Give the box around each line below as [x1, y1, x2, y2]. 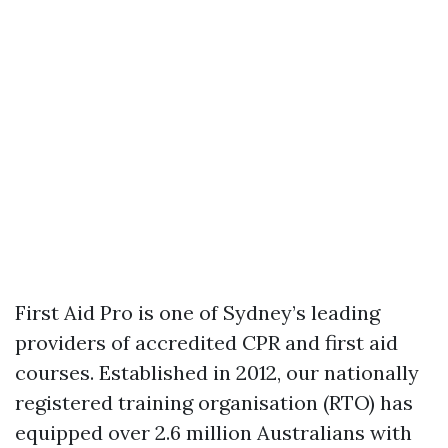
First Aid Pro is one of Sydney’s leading [15, 300, 380, 326]
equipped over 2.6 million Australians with [15, 420, 412, 446]
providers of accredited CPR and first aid [15, 330, 398, 356]
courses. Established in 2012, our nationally [15, 360, 419, 386]
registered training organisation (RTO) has [15, 390, 413, 416]
